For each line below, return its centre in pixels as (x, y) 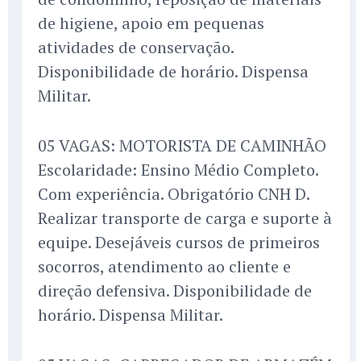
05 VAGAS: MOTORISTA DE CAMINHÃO (182, 146)
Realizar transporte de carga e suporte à (185, 218)
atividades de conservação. (136, 48)
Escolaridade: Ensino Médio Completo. (178, 170)
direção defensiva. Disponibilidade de (175, 291)
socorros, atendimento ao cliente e (164, 267)
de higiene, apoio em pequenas (151, 23)
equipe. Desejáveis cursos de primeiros (179, 243)
